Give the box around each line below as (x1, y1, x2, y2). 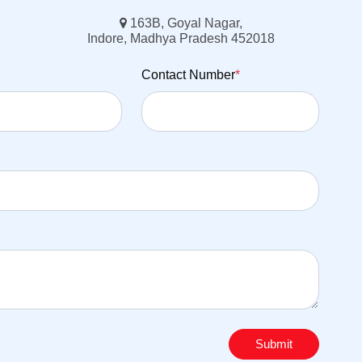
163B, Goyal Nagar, (127, 16, 242, 31)
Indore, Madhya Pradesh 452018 (87, 32, 275, 46)
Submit (255, 337, 293, 351)
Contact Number (141, 68, 235, 82)
